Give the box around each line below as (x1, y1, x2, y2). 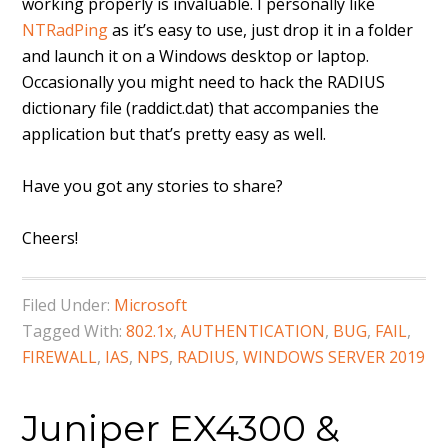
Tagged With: (22, 320, 127, 342)
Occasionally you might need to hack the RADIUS (22, 71, 386, 93)
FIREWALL (22, 346, 98, 368)
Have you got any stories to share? (22, 175, 284, 197)
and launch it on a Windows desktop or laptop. (22, 45, 370, 67)
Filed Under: (22, 294, 115, 316)
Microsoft (114, 294, 188, 316)
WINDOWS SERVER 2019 (243, 346, 426, 368)
